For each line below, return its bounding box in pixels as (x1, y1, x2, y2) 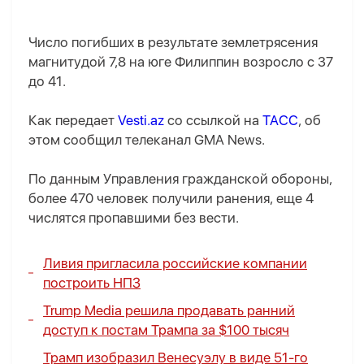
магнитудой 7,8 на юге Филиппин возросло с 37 (28, 54, 333, 71)
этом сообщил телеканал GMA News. (28, 132, 265, 149)
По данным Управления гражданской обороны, (28, 171, 332, 188)
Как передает (28, 112, 118, 129)
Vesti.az (118, 112, 164, 129)
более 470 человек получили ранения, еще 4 (28, 190, 314, 207)
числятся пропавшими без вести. (28, 210, 239, 227)
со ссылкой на (164, 112, 262, 129)
